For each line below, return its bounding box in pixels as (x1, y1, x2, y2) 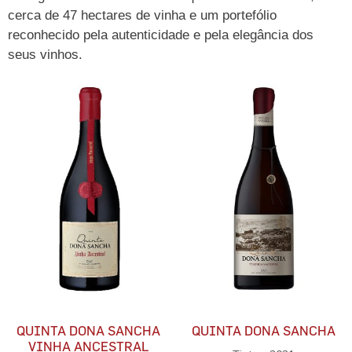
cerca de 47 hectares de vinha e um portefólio (8, 7, 277, 23)
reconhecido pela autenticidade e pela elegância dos (8, 27, 313, 42)
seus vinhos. (8, 46, 82, 62)
